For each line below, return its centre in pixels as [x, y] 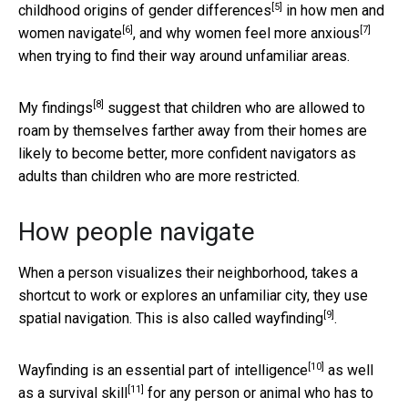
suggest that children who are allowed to [235, 107]
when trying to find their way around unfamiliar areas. [184, 56]
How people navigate [137, 231]
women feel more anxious [277, 33]
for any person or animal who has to [259, 393]
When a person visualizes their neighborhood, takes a [188, 272]
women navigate [70, 33]
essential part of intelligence [217, 370]
